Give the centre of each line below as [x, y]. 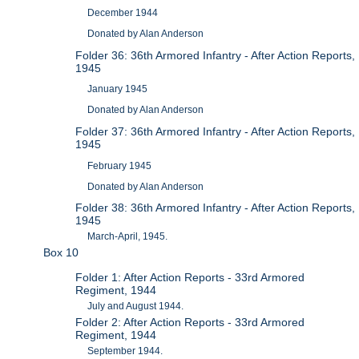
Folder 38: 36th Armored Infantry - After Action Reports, [216, 208]
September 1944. [125, 351]
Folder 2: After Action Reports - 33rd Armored [190, 322]
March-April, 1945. [128, 237]
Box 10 [61, 253]
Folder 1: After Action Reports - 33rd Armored [190, 277]
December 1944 [123, 13]
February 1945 [120, 165]
